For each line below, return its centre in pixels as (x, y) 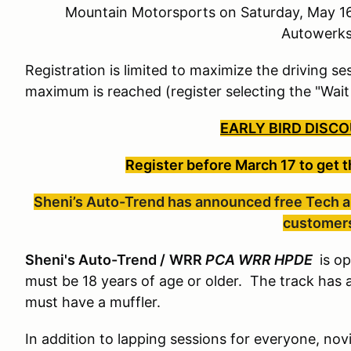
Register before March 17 (213, 165)
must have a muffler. (95, 302)
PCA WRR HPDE (261, 260)
